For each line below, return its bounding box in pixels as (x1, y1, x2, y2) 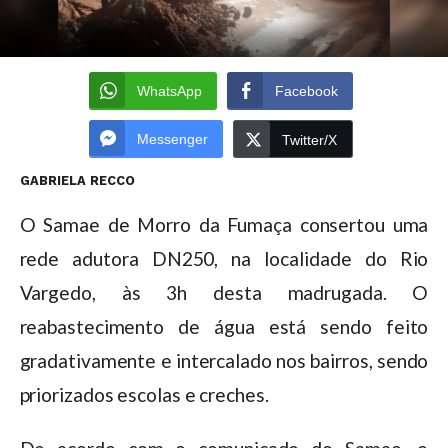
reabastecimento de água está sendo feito (19, 314, 429, 338)
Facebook (275, 82, 339, 99)
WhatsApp (137, 82, 203, 99)
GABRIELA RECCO (19, 172, 135, 188)
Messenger (137, 130, 209, 147)
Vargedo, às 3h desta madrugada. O (19, 280, 429, 304)
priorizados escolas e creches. (19, 382, 269, 406)
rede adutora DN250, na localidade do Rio (19, 246, 429, 270)
